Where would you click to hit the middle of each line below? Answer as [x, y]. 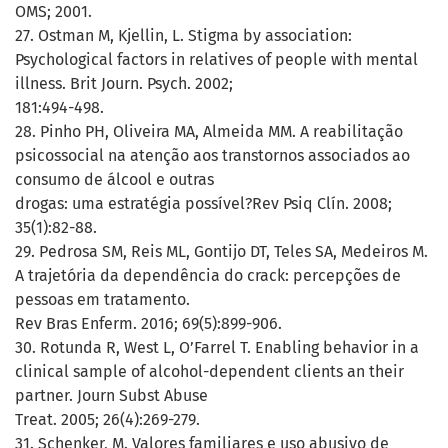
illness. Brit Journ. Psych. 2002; [124, 84]
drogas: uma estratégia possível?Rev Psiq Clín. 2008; [203, 204]
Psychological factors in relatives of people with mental [216, 60]
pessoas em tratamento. [102, 300]
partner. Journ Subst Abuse [111, 396]
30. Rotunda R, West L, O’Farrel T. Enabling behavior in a [217, 348]
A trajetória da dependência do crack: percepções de [208, 276]
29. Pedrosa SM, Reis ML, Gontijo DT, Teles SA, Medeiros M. [221, 252]
